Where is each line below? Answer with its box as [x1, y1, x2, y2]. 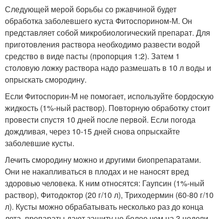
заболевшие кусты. [5, 137, 74, 149]
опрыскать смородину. [5, 73, 87, 85]
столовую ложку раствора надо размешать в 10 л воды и [5, 62, 211, 73]
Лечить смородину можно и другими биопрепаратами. [5, 153, 201, 165]
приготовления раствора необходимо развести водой [5, 38, 200, 50]
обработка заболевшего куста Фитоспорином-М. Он [5, 15, 192, 26]
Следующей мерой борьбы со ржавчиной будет [5, 3, 176, 15]
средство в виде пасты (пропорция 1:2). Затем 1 [5, 50, 180, 62]
